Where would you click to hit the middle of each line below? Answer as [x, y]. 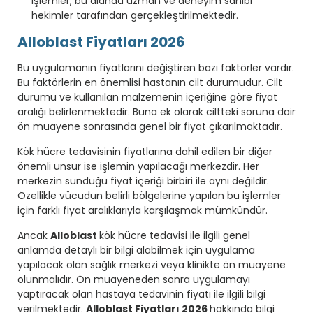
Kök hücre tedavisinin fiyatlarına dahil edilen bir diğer [145, 151]
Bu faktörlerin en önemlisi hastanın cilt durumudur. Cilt [150, 82]
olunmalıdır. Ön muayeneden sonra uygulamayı [134, 279]
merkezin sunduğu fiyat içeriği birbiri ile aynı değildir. [143, 181]
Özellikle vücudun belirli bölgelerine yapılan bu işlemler [149, 195]
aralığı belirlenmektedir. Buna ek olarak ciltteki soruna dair [156, 111]
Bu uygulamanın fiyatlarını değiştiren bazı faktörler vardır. [156, 67]
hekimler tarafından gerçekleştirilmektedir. [135, 15]
